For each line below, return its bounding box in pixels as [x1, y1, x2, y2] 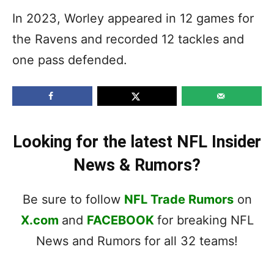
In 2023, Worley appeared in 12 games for [12, 10, 254, 26]
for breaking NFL [157, 212, 254, 228]
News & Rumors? [73, 155, 201, 175]
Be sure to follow [22, 191, 124, 207]
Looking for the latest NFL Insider [13, 131, 261, 152]
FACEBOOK [86, 212, 154, 228]
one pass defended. [12, 52, 131, 67]
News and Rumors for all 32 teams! [36, 233, 238, 248]
